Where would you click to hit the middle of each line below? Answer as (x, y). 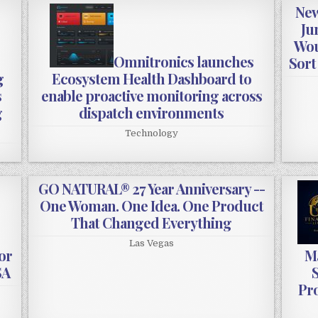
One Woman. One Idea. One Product (151, 206)
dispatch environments (152, 113)
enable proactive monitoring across (151, 96)
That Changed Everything (152, 223)
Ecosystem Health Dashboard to (151, 79)
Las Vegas (151, 243)
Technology (151, 133)
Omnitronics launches (183, 62)
